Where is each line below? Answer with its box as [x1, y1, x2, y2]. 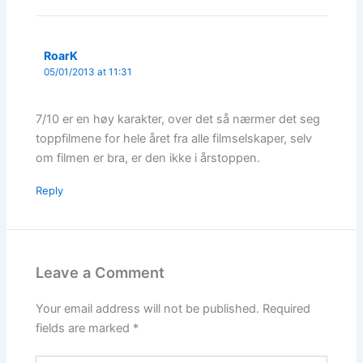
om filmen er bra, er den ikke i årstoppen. [36, 150, 261, 165]
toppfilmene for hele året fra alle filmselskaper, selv [36, 130, 313, 146]
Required [263, 301, 311, 317]
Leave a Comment [36, 263, 165, 281]
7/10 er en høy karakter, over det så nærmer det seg [36, 111, 321, 126]
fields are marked [36, 321, 134, 336]
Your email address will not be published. [36, 301, 260, 317]
